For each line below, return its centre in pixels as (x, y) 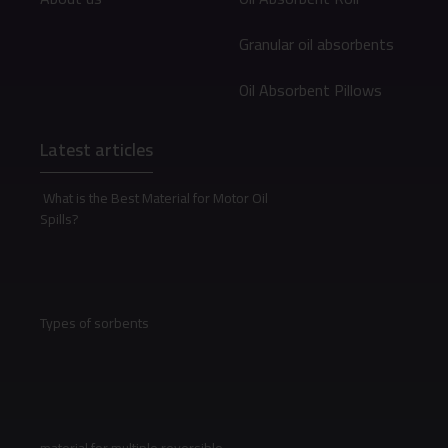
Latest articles (96, 149)
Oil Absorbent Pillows (310, 89)
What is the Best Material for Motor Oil (154, 197)
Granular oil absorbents (316, 43)
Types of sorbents (94, 323)
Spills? (59, 218)
